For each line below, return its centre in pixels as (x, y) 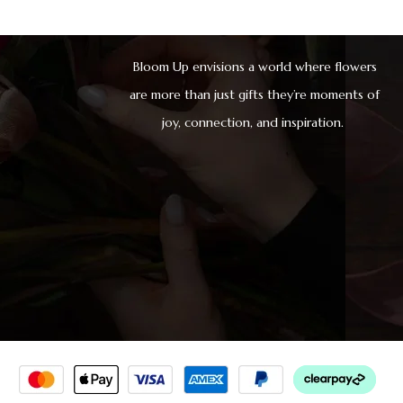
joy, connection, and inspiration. (255, 123)
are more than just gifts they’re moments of (255, 95)
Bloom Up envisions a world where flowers (255, 67)
